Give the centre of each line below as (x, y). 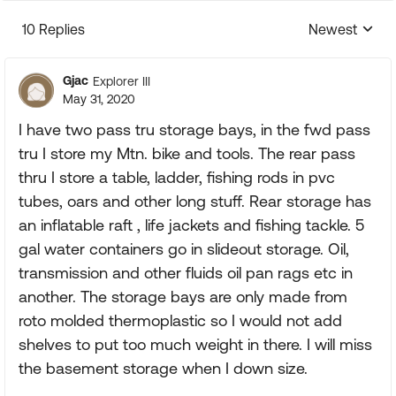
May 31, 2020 (99, 99)
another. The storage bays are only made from (183, 297)
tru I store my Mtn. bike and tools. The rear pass (187, 153)
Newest (333, 29)
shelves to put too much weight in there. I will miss (195, 344)
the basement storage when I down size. (163, 368)
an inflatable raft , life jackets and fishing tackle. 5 (191, 225)
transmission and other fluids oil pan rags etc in (186, 273)
